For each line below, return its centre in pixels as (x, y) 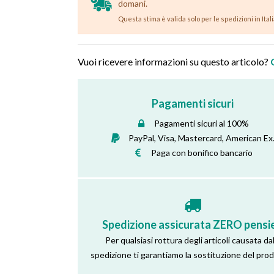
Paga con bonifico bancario (202, 152)
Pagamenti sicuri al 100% (202, 123)
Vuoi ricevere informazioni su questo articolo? (174, 62)
